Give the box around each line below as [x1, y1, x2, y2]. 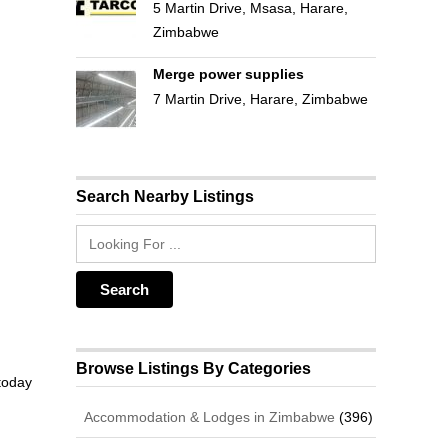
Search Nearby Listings [76, 187, 255, 205]
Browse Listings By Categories [76, 359, 312, 377]
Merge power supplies [152, 66, 304, 82]
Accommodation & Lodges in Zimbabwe [80, 408, 336, 425]
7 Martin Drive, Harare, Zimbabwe [152, 91, 368, 107]
